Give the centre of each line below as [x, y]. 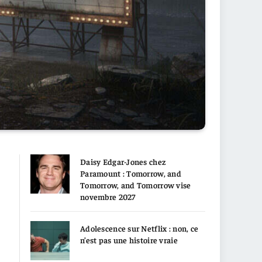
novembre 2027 [108, 196]
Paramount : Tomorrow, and [131, 173]
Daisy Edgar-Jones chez [123, 161]
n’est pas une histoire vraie [129, 239]
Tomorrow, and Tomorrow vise [136, 185]
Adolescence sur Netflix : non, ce [139, 228]
